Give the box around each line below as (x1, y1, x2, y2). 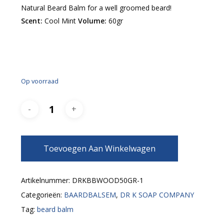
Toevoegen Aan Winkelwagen (43, 143, 155, 154)
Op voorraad (20, 76, 58, 86)
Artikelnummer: (20, 175, 72, 185)
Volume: (77, 16, 106, 26)
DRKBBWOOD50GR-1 (71, 175, 143, 185)
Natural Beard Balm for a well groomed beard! (20, 3, 171, 13)
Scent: (20, 16, 44, 26)
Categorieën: (20, 190, 64, 200)
